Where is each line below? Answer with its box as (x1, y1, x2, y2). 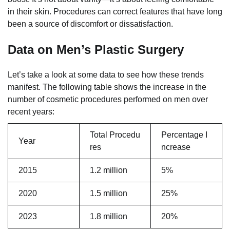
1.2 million (90, 166, 127, 175)
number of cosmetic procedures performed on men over (8, 95, 208, 104)
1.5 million (90, 189, 127, 198)
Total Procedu (90, 130, 140, 140)
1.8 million (90, 212, 127, 221)
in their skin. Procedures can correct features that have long (8, 7, 222, 16)
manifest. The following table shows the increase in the (8, 83, 206, 92)
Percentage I (161, 130, 207, 140)
